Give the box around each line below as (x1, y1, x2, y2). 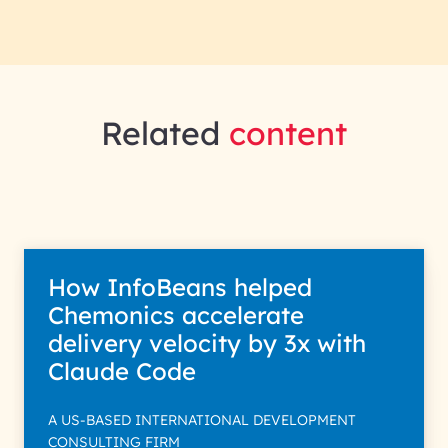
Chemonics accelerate (48, 300, 304, 330)
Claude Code (48, 356, 203, 386)
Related (101, 113, 229, 153)
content (229, 113, 347, 153)
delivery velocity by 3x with (48, 328, 366, 358)
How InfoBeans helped (48, 272, 312, 302)
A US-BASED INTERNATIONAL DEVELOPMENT (48, 411, 356, 429)
